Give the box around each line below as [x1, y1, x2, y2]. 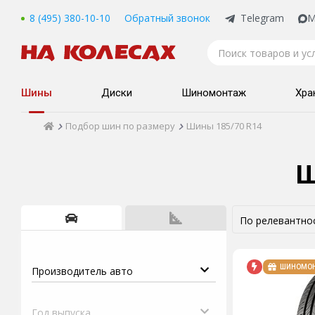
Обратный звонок [124, 11, 210, 25]
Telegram [240, 11, 284, 25]
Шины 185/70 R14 [186, 120, 262, 132]
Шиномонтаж [181, 86, 246, 99]
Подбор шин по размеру [65, 120, 175, 132]
